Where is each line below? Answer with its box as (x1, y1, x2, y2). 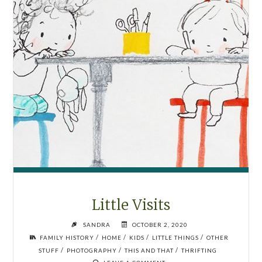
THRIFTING (181, 246, 217, 254)
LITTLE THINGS (152, 233, 199, 241)
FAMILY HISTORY (40, 233, 95, 241)
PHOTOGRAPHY (67, 246, 118, 254)
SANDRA (82, 220, 111, 228)
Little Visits (91, 195, 170, 214)
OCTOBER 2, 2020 (132, 220, 188, 228)
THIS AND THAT (125, 246, 174, 254)
